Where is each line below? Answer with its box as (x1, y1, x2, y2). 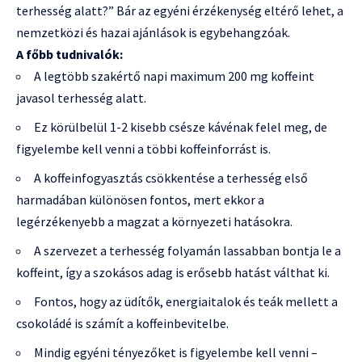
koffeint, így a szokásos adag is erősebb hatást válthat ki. (16, 264, 330, 281)
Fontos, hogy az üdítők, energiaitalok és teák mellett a (34, 293, 338, 310)
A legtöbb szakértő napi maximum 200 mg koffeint (34, 68, 314, 85)
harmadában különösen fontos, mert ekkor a (16, 192, 264, 208)
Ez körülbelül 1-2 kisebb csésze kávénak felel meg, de (34, 119, 327, 136)
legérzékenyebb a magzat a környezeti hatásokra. (16, 213, 293, 230)
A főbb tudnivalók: (16, 46, 123, 63)
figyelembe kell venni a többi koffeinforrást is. (16, 141, 271, 158)
